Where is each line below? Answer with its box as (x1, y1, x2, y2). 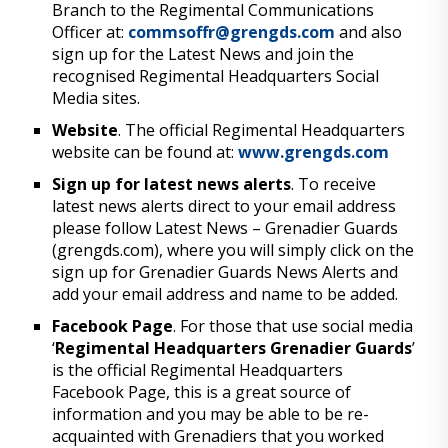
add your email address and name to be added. (52, 283, 399, 305)
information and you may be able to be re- (52, 403, 370, 425)
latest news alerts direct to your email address (52, 195, 397, 217)
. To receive (291, 173, 377, 195)
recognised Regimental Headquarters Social (52, 65, 380, 87)
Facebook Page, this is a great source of (52, 381, 352, 403)
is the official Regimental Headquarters (52, 359, 344, 381)
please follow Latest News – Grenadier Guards (52, 217, 399, 239)
